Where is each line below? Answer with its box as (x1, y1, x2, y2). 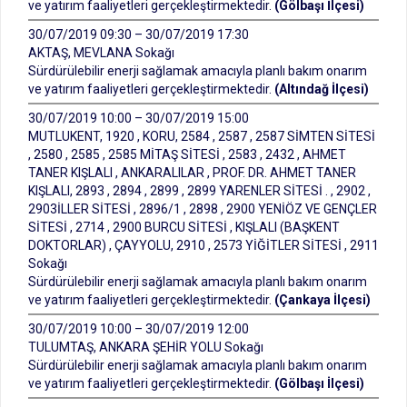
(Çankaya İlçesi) (274, 293, 371, 307)
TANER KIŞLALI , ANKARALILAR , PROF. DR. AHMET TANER (28, 165, 356, 180)
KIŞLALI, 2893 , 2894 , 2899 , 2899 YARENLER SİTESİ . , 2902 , (28, 184, 371, 198)
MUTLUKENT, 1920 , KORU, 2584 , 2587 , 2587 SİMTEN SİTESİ (28, 129, 375, 144)
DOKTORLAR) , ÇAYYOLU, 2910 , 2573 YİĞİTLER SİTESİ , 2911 (28, 238, 379, 253)
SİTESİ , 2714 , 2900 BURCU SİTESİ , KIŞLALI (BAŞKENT (28, 220, 340, 234)
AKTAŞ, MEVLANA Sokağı (28, 45, 174, 60)
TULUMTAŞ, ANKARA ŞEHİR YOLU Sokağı (28, 340, 263, 354)
